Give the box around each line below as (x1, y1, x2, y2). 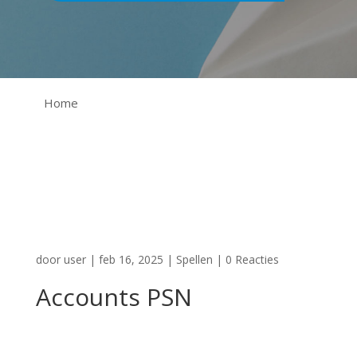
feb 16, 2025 (98, 252, 163, 267)
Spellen (175, 252, 213, 267)
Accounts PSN (35, 280, 192, 313)
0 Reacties (225, 252, 279, 267)
